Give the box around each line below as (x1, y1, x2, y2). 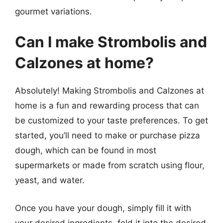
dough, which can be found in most (15, 145, 156, 155)
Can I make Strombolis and (15, 33, 207, 51)
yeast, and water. (15, 175, 85, 185)
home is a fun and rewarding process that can (15, 101, 199, 111)
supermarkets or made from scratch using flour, (15, 160, 205, 170)
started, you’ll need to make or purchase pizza (15, 130, 200, 140)
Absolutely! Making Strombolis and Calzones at (15, 86, 204, 96)
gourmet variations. (15, 6, 92, 16)
